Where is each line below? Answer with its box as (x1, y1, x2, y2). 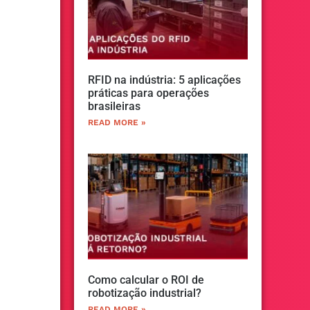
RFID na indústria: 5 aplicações (88, 73, 241, 87)
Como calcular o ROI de (88, 273, 204, 286)
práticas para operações (88, 86, 209, 100)
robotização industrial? (88, 286, 201, 300)
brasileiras (88, 100, 140, 113)
